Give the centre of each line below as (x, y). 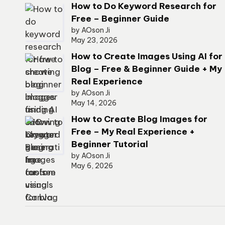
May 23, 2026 (94, 40)
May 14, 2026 (94, 103)
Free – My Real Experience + (133, 132)
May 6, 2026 (92, 166)
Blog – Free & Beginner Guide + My (147, 69)
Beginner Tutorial (110, 144)
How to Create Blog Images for (139, 119)
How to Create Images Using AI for (147, 56)
